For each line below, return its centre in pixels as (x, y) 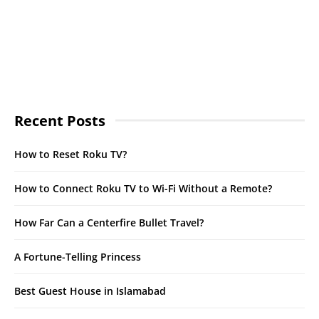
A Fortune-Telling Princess (78, 256)
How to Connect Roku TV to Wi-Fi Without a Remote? (143, 188)
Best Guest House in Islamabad (90, 291)
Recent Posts (60, 120)
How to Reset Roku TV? (70, 154)
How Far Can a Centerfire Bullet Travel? (109, 222)
